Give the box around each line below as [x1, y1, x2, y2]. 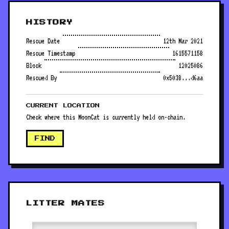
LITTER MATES [26, 200, 105, 207]
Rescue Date [26, 37, 60, 45]
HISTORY [26, 19, 73, 26]
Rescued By [26, 74, 57, 82]
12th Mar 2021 [163, 37, 203, 45]
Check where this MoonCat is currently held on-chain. [26, 113, 186, 121]
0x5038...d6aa [163, 74, 203, 82]
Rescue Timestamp [26, 49, 75, 57]
